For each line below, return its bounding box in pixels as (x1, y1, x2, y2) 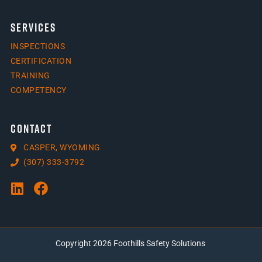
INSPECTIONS (10, 42, 65, 51)
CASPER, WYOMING (23, 143, 101, 153)
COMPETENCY (10, 85, 67, 95)
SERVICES (10, 19, 56, 34)
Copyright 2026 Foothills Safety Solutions (55, 239, 207, 249)
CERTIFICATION (10, 56, 72, 66)
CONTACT (10, 120, 52, 135)
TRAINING (10, 71, 50, 81)
